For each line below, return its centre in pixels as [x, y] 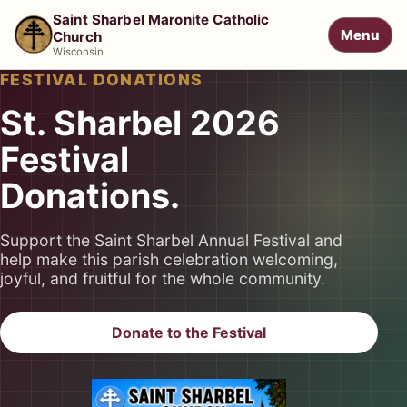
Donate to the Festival [189, 333]
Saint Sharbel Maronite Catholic [161, 20]
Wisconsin [78, 52]
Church [77, 37]
